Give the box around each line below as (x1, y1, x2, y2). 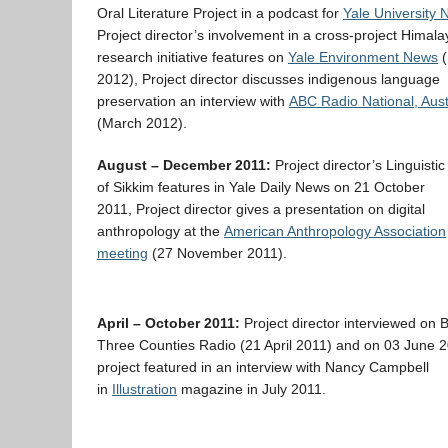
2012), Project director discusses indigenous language (97, 71, 440, 87)
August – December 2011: (97, 157, 271, 173)
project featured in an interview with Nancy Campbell (97, 359, 429, 375)
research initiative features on (97, 49, 288, 65)
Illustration (112, 381, 177, 397)
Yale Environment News (288, 49, 438, 65)
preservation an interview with (97, 93, 289, 109)
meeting (97, 245, 148, 261)
